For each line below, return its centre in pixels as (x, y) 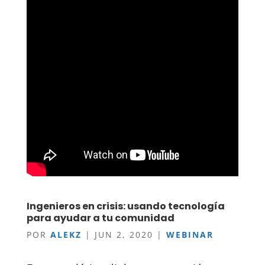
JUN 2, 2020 (124, 235)
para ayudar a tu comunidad (100, 218)
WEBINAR (190, 235)
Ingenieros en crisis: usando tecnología (125, 206)
